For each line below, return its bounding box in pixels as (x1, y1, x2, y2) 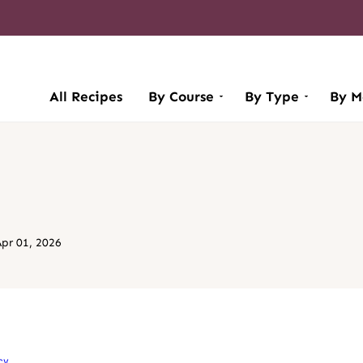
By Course (148, 88, 214, 105)
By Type (245, 88, 299, 105)
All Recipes (49, 88, 122, 105)
